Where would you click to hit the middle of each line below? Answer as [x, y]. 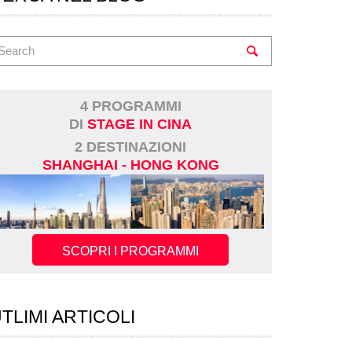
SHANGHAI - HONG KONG [130, 165]
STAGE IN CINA [139, 125]
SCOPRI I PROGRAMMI [130, 251]
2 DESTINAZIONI [130, 147]
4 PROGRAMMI [130, 106]
